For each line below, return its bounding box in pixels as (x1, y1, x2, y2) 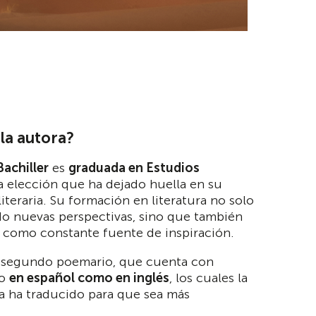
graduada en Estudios (68, 159, 200, 176)
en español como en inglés (9, 269, 169, 286)
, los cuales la (169, 269, 248, 286)
